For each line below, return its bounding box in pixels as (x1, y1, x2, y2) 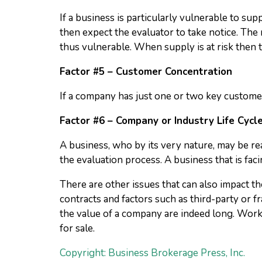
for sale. (60, 222, 95, 235)
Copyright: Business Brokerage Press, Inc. (60, 246, 245, 260)
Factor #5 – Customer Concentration (60, 65, 232, 78)
